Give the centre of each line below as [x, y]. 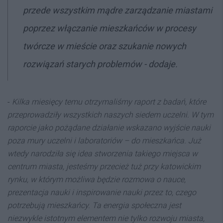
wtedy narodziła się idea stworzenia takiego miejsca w [103, 154]
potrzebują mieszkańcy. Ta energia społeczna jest [94, 205]
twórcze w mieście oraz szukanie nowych [105, 46]
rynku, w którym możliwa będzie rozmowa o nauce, [97, 179]
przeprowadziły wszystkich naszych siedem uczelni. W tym [111, 115]
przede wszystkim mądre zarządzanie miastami [117, 10]
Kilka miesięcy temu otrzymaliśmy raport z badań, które [109, 102]
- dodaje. [161, 64]
